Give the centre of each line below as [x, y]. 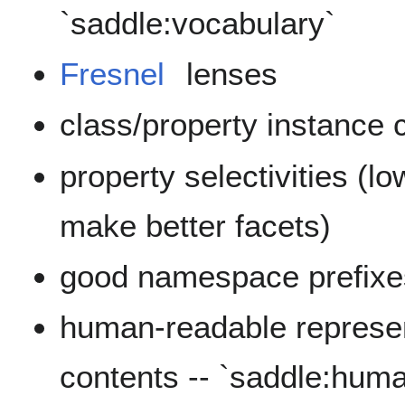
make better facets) [196, 225]
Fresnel [113, 73]
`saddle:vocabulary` [198, 23]
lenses [228, 73]
